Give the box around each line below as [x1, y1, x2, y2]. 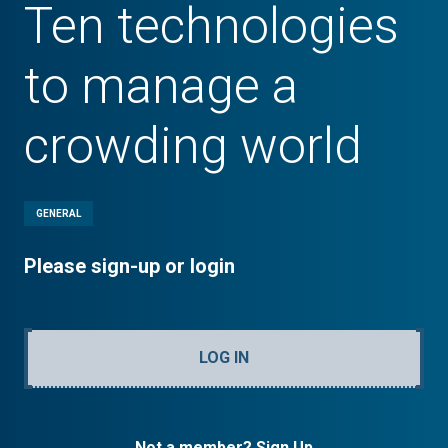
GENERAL [36, 208, 81, 220]
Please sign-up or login [24, 254, 235, 279]
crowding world [24, 117, 362, 176]
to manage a [24, 57, 298, 116]
